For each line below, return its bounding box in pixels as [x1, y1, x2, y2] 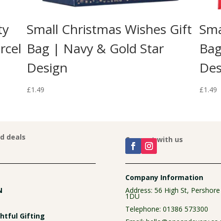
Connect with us [125, 135, 183, 145]
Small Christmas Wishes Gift [27, 20, 192, 38]
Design [27, 59, 68, 77]
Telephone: [125, 204, 163, 214]
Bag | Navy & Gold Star [27, 39, 164, 58]
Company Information [125, 172, 203, 182]
